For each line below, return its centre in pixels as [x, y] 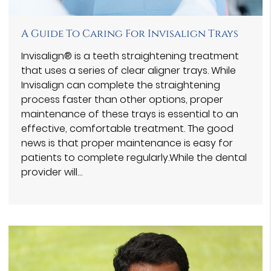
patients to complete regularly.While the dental [134, 157]
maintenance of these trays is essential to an [130, 114]
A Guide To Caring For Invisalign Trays [130, 34]
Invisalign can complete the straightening [121, 85]
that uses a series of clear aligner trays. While [129, 70]
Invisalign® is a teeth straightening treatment [130, 56]
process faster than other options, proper [122, 99]
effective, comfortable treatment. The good [127, 128]
